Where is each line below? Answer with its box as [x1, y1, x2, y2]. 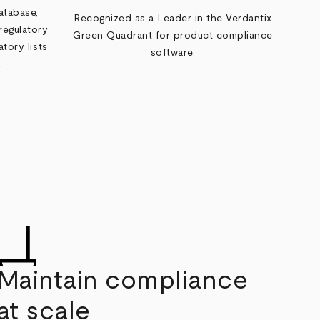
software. [150, 48, 196, 59]
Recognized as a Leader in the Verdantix [74, 14, 272, 24]
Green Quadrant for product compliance [73, 31, 273, 41]
